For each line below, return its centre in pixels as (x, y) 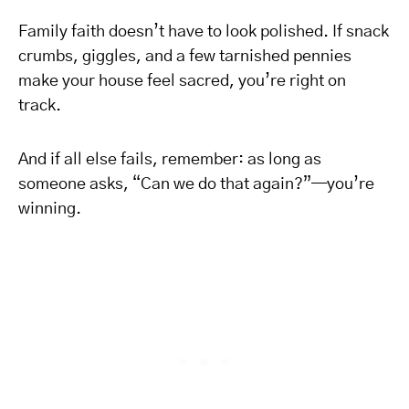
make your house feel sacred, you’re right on (182, 81)
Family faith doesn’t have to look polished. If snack (204, 32)
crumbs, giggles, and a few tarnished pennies (185, 57)
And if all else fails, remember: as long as (170, 160)
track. (40, 106)
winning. (50, 209)
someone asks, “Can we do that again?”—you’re (196, 184)
